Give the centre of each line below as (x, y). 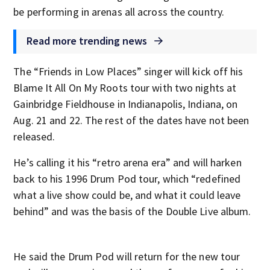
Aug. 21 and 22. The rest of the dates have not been (131, 120)
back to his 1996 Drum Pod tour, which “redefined (127, 179)
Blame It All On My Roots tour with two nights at (125, 88)
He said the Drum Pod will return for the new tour (127, 256)
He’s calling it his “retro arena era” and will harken (127, 162)
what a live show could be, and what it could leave (127, 195)
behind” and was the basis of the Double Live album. (132, 211)
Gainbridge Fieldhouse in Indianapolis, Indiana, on (126, 104)
